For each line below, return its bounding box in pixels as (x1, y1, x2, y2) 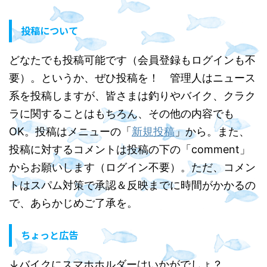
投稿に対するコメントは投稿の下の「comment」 (9, 142, 250, 156)
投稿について (21, 23, 78, 38)
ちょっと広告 (21, 227, 78, 242)
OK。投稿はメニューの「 (9, 125, 132, 138)
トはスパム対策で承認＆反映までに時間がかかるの (9, 178, 256, 191)
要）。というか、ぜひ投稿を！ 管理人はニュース (9, 71, 256, 84)
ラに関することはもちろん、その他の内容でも (9, 107, 234, 120)
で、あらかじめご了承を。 (9, 196, 138, 209)
